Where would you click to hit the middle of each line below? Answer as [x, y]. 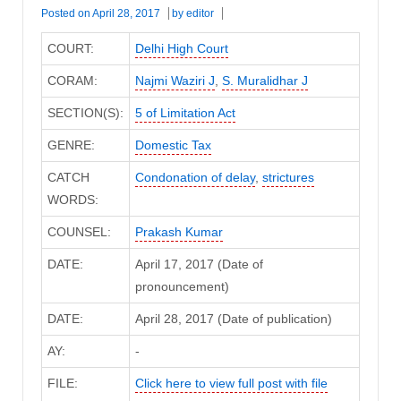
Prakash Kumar [179, 231]
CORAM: [72, 80]
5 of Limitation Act [185, 112]
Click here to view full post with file [231, 383]
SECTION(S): [85, 112]
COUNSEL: [79, 231]
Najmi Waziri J [175, 80]
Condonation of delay [195, 177]
